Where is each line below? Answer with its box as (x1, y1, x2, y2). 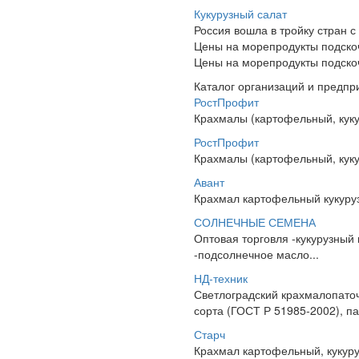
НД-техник (194, 270, 248, 286)
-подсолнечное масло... (194, 246, 319, 262)
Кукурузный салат (194, 6, 287, 22)
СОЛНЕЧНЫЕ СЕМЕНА (194, 214, 316, 230)
